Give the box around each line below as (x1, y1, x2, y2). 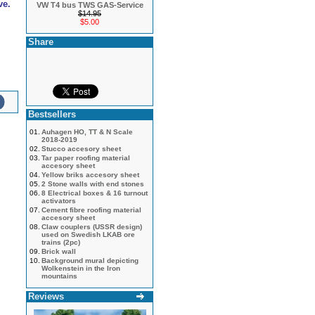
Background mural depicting (41, 257, 139, 264)
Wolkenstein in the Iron (41, 264, 120, 272)
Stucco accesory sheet (41, 145, 121, 153)
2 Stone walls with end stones (41, 180, 144, 188)
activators (41, 197, 76, 205)
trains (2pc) (41, 238, 80, 246)
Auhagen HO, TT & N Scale (41, 128, 133, 136)
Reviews (28, 291, 64, 302)
